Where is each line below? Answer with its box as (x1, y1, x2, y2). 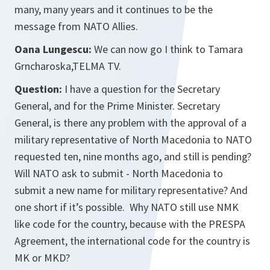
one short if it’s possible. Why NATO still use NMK (14, 200, 239, 215)
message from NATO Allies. (14, 19, 138, 34)
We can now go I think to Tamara (92, 42, 243, 57)
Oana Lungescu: (14, 42, 92, 57)
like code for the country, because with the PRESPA (14, 217, 245, 231)
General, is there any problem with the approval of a (14, 116, 246, 130)
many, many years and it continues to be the (14, 2, 213, 17)
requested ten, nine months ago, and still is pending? (14, 149, 251, 164)
